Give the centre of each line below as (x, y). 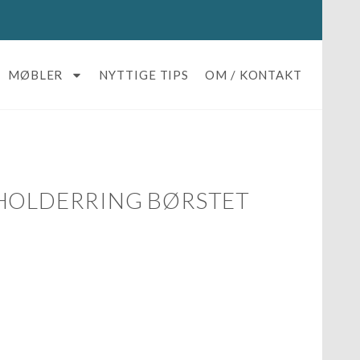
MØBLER (35, 75)
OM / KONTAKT (254, 75)
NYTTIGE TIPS (144, 75)
